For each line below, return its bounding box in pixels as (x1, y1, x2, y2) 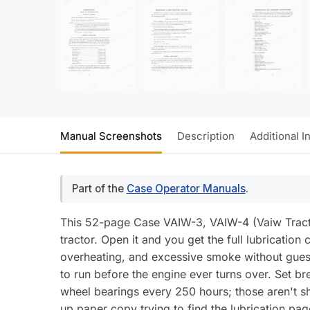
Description (177, 129, 235, 143)
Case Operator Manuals (126, 181, 246, 195)
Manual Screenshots (60, 129, 162, 143)
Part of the (71, 181, 127, 195)
